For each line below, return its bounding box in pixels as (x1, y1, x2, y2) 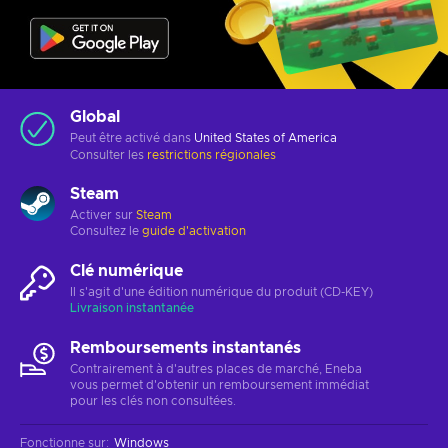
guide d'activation (142, 224, 246, 237)
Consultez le (70, 224, 142, 237)
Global (70, 108, 120, 125)
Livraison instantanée (70, 301, 194, 314)
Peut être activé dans (70, 131, 194, 144)
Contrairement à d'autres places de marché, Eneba (70, 362, 362, 375)
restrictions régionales (147, 148, 276, 161)
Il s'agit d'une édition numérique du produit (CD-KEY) (70, 285, 373, 298)
